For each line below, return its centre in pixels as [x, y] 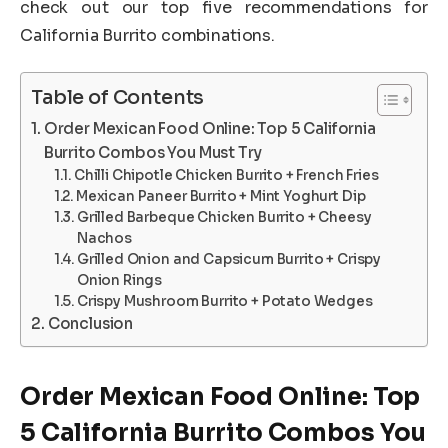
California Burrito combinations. [147, 36]
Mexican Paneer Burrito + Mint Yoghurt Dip [220, 196]
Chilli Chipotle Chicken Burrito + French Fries [226, 175]
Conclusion [90, 323]
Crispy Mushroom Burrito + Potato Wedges [224, 301]
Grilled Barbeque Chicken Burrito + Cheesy [224, 217]
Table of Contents [118, 98]
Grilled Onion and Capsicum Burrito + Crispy [229, 259]
